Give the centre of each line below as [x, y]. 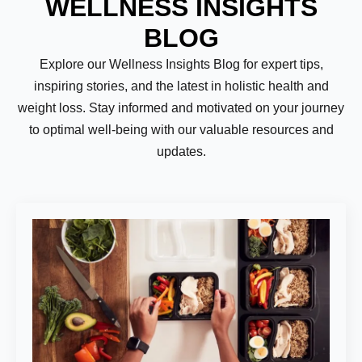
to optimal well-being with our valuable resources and [181, 130]
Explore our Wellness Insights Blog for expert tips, [181, 64]
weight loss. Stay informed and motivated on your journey [181, 108]
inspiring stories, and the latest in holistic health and [181, 86]
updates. [181, 152]
